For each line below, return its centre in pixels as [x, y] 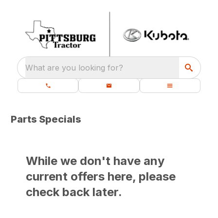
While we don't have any [95, 161]
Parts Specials [46, 119]
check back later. [74, 192]
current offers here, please [101, 177]
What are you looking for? [74, 68]
